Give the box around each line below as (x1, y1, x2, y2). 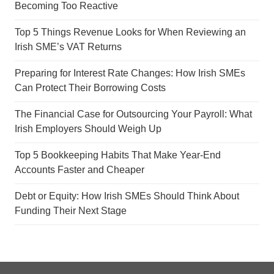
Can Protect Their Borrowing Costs (15, 83, 166, 93)
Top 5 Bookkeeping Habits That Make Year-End (15, 150, 221, 160)
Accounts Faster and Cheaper (15, 165, 144, 175)
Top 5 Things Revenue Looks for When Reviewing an (15, 27, 246, 37)
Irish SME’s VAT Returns (15, 42, 122, 52)
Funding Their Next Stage (15, 206, 127, 216)
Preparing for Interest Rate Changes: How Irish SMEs (15, 68, 245, 78)
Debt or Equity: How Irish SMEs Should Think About (15, 191, 239, 201)
